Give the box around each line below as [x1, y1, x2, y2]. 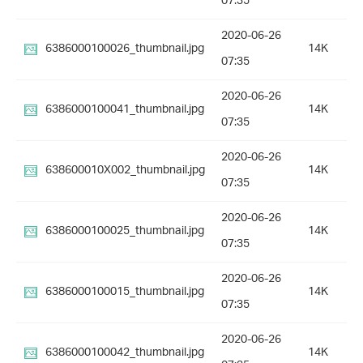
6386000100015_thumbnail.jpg [45, 280, 204, 305]
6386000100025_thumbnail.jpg [45, 219, 204, 245]
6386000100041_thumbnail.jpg [45, 97, 204, 123]
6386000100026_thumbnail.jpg [45, 36, 204, 62]
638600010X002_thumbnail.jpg [45, 158, 205, 184]
